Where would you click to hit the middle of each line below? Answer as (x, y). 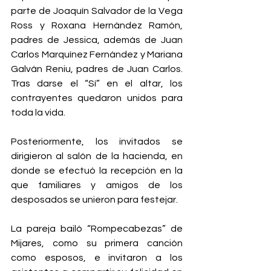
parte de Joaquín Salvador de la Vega (97, 11)
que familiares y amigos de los (97, 185)
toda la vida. (39, 113)
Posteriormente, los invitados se (97, 142)
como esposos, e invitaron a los (97, 258)
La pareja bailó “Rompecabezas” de (97, 229)
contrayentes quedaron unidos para (97, 98)
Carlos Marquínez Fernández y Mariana (97, 55)
